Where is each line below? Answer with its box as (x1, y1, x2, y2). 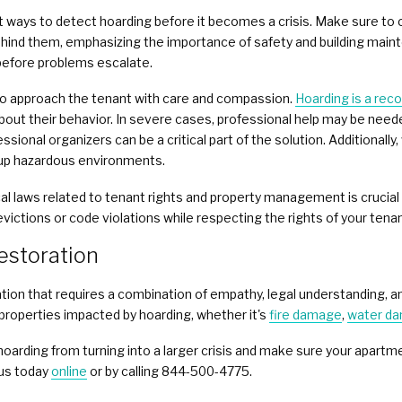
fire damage (269, 306, 342, 322)
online (51, 363, 87, 379)
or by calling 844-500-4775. (87, 363, 252, 379)
